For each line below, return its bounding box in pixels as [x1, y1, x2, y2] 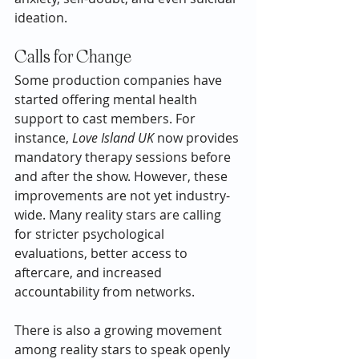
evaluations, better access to [14, 244, 191, 262]
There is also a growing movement [14, 321, 225, 339]
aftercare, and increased [14, 263, 165, 281]
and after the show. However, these [14, 167, 231, 185]
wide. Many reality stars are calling [14, 205, 224, 224]
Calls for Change [14, 49, 131, 66]
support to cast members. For [14, 109, 199, 127]
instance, [14, 128, 72, 147]
